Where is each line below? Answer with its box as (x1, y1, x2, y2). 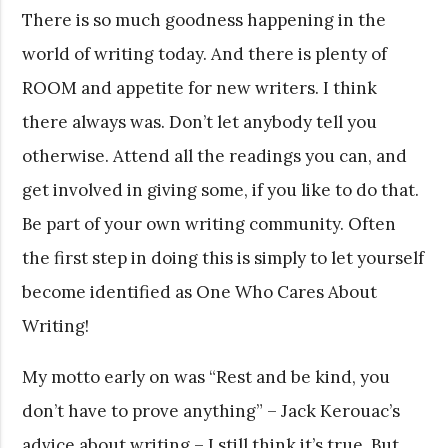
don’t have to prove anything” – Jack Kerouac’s (22, 399, 401, 422)
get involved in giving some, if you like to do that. (22, 178, 420, 201)
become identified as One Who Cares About (22, 280, 378, 303)
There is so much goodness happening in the (22, 8, 387, 31)
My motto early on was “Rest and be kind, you (22, 365, 391, 388)
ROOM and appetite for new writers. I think (22, 76, 378, 99)
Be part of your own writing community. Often (22, 212, 397, 235)
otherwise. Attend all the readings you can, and (22, 144, 408, 167)
